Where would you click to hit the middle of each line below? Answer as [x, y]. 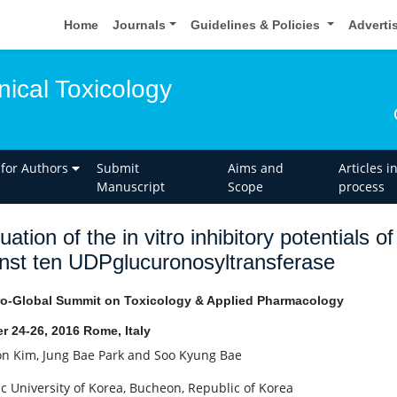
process [361, 186]
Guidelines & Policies [257, 24]
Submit [118, 167]
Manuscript [131, 186]
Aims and [255, 167]
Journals [140, 24]
